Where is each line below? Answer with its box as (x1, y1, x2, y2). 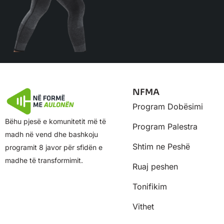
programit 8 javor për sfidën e (5, 143, 102, 152)
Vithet (132, 201, 154, 212)
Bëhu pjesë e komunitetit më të (5, 117, 106, 126)
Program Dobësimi (132, 101, 203, 112)
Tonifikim (132, 181, 167, 192)
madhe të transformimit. (5, 156, 83, 165)
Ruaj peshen (132, 161, 178, 172)
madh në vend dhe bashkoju (5, 130, 98, 139)
